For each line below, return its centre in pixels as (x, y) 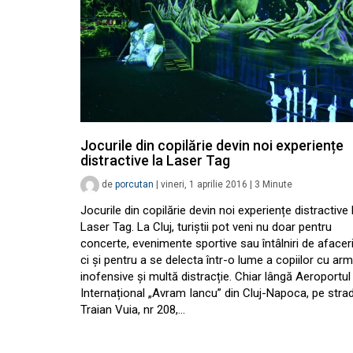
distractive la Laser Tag (155, 160)
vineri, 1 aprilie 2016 (204, 185)
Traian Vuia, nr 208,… (133, 310)
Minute (277, 185)
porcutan (134, 185)
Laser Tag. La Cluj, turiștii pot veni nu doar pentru (206, 227)
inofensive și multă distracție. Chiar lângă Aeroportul (216, 277)
